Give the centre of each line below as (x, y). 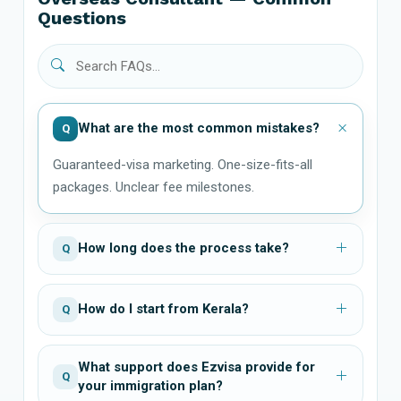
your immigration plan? (150, 385)
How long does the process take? (183, 248)
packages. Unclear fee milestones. (154, 187)
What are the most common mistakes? (199, 128)
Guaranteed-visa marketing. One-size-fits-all (183, 164)
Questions (82, 17)
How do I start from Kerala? (163, 309)
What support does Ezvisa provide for (196, 367)
